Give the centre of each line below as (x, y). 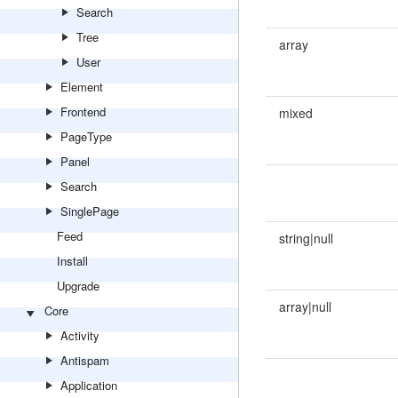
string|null (306, 238)
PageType (86, 136)
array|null (305, 306)
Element (82, 87)
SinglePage (90, 211)
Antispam (85, 360)
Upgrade (78, 286)
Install (72, 261)
